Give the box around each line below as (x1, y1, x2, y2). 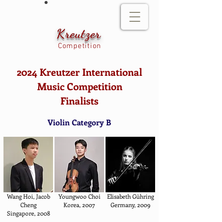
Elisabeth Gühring (107, 192, 154, 200)
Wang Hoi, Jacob (6, 192, 50, 200)
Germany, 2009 (110, 201, 151, 209)
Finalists (60, 94, 99, 107)
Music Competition (37, 79, 122, 93)
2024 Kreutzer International (17, 65, 142, 78)
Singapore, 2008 (6, 209, 50, 217)
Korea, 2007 (63, 201, 95, 209)
